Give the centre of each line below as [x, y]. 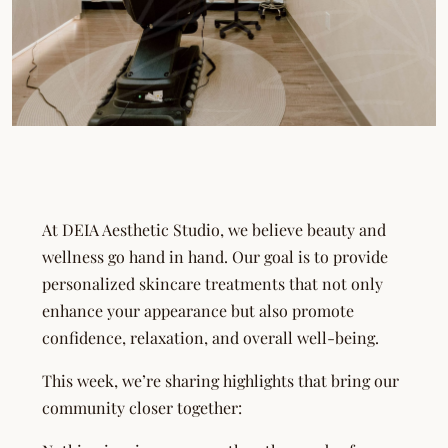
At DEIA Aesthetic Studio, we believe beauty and [214, 230]
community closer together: [142, 408]
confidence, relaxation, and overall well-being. [210, 338]
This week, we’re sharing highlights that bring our [220, 381]
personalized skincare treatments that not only [212, 284]
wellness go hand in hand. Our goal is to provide [215, 257]
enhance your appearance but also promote [198, 311]
